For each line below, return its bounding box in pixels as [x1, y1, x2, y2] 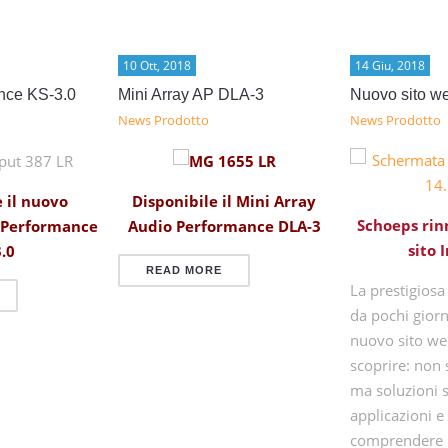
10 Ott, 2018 [123, 57, 191, 73]
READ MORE [146, 264, 222, 277]
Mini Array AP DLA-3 [118, 85, 264, 103]
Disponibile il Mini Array [132, 191, 316, 212]
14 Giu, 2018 [355, 57, 425, 73]
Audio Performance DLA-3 [127, 216, 321, 237]
